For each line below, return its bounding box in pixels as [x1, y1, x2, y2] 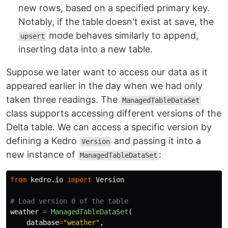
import [67, 176, 92, 184]
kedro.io [31, 176, 63, 184]
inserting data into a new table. [18, 44, 153, 55]
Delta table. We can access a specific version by [6, 122, 212, 133]
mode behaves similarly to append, [46, 30, 199, 41]
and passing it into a [111, 135, 202, 147]
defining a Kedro [6, 135, 79, 147]
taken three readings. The [6, 94, 120, 105]
